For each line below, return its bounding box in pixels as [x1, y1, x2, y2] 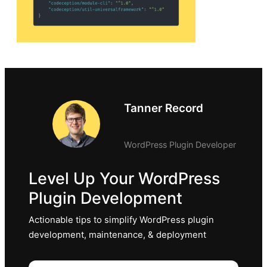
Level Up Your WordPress [29, 169, 220, 189]
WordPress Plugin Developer [124, 139, 236, 150]
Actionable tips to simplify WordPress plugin [29, 215, 214, 226]
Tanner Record [124, 101, 203, 116]
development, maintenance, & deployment [29, 229, 206, 241]
